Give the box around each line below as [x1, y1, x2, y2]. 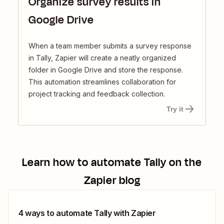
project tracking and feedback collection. [28, 89, 165, 98]
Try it [166, 105, 183, 113]
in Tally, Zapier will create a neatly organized [28, 53, 176, 62]
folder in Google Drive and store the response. [28, 65, 183, 74]
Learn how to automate [22, 154, 144, 171]
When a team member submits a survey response [28, 41, 191, 50]
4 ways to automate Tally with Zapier [18, 208, 156, 218]
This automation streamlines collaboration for [28, 77, 176, 86]
